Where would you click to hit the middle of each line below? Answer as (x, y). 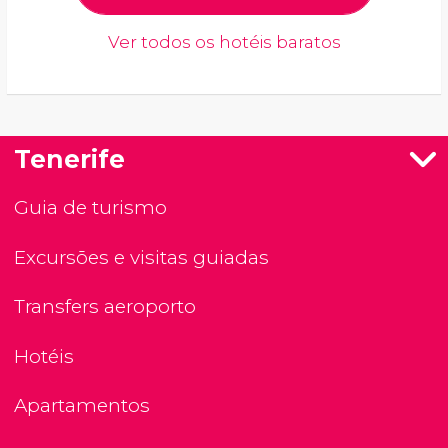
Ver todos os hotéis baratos (224, 42)
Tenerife (69, 159)
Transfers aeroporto (105, 307)
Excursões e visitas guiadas (141, 257)
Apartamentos (82, 406)
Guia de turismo (90, 208)
